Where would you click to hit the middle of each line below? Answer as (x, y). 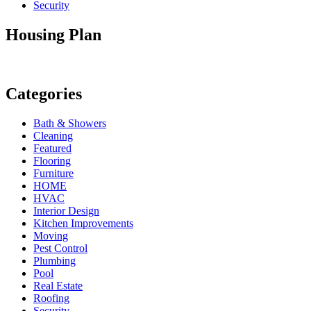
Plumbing (54, 260)
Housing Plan (53, 35)
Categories (44, 94)
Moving (51, 235)
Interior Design (66, 210)
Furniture (53, 173)
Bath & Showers (70, 123)
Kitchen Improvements (83, 223)
